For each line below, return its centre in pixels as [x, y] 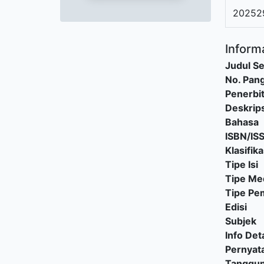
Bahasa [242, 122]
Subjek [241, 221]
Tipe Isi [242, 164]
